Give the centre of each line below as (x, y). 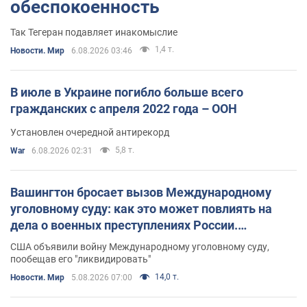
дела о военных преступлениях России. (124, 225)
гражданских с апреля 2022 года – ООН (124, 108)
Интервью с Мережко (73, 241)
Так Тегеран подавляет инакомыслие (94, 32)
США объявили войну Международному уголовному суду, (140, 246)
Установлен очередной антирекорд (90, 132)
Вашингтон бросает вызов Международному (141, 192)
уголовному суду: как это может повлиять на (141, 208)
